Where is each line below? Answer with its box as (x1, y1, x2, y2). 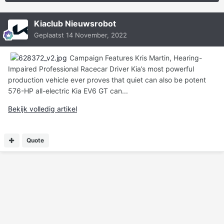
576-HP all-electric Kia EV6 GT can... (8, 86, 128, 95)
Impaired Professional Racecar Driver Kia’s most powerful (8, 64, 194, 73)
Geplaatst (34, 31, 66, 39)
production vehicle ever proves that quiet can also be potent (8, 75, 206, 84)
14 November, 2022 (66, 31, 127, 39)
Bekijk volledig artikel (8, 104, 77, 113)
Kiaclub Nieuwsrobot (34, 18, 116, 29)
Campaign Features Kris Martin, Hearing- (69, 53, 202, 62)
